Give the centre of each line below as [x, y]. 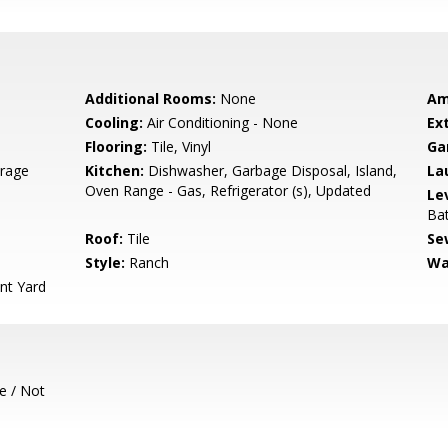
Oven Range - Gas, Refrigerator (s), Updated [228, 190]
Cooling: [114, 122]
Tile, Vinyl [179, 146]
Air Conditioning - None [221, 122]
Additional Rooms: [151, 98]
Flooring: [116, 146]
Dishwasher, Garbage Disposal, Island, [271, 170]
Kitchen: [115, 170]
